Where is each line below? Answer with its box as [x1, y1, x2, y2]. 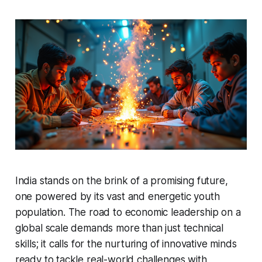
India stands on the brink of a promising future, [15, 174, 228, 187]
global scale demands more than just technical [15, 222, 224, 234]
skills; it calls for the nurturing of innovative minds [15, 237, 237, 250]
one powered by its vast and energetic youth [15, 190, 220, 202]
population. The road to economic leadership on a [15, 206, 241, 218]
